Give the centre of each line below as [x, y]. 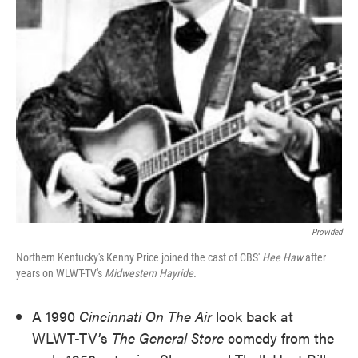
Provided [327, 233]
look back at [255, 316]
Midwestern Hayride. [151, 274]
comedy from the [281, 338]
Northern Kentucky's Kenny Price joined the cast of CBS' [139, 258]
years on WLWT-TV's [60, 274]
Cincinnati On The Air [147, 316]
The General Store [170, 338]
